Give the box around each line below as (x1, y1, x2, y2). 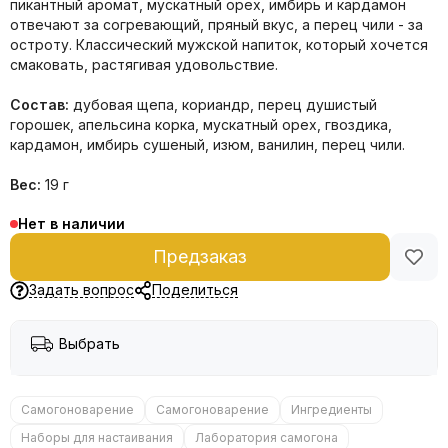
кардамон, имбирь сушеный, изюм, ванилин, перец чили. (10, 136, 405, 153)
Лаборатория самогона (195, 429, 338, 445)
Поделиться (152, 280, 239, 298)
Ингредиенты (291, 401, 372, 417)
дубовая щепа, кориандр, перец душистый (73, 96, 377, 113)
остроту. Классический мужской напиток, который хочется (10, 36, 428, 53)
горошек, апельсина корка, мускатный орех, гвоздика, (10, 116, 392, 133)
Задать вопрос (28, 280, 134, 298)
